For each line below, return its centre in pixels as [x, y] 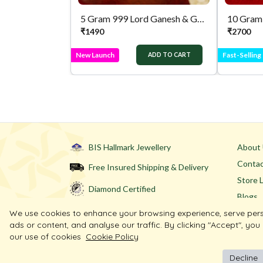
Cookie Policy [112, 237]
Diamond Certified [122, 188]
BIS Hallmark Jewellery [130, 147]
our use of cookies [45, 237]
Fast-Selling [242, 55]
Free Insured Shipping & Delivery [149, 167]
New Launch [95, 55]
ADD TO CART [169, 55]
